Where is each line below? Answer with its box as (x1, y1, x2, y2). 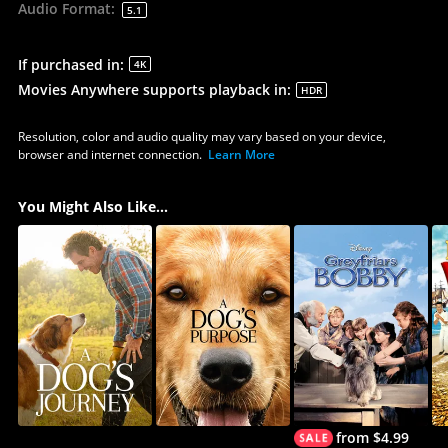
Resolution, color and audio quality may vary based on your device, (17, 127, 386, 145)
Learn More (207, 145, 275, 163)
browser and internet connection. (17, 145, 202, 163)
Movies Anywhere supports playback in (17, 79, 287, 99)
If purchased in (17, 54, 120, 74)
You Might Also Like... (17, 196, 168, 216)
